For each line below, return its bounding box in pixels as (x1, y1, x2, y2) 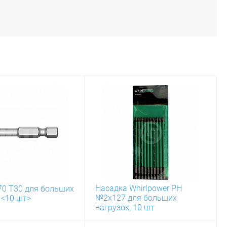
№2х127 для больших (95, 193, 177, 203)
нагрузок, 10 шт (95, 203, 155, 212)
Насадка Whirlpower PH (95, 183, 182, 193)
